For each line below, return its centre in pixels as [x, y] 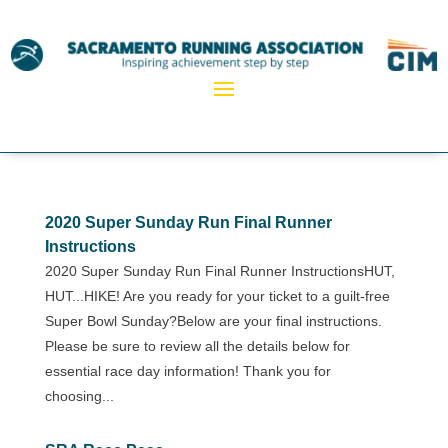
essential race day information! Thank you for [187, 370]
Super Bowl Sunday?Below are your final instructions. [213, 320]
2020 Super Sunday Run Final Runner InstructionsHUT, [219, 270]
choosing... [79, 395]
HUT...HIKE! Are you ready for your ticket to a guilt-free [217, 295]
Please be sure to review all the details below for [197, 345]
